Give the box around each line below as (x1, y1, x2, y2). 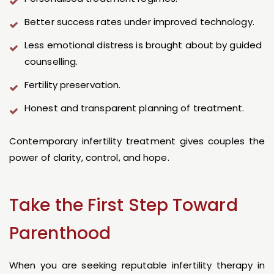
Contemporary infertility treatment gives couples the (9, 135, 265, 148)
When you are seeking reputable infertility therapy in (9, 259, 265, 272)
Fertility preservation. (24, 78, 121, 92)
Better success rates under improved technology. (24, 15, 254, 29)
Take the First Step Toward (9, 193, 238, 218)
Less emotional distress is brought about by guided (24, 39, 262, 52)
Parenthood (9, 221, 111, 246)
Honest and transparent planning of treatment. (24, 102, 245, 115)
